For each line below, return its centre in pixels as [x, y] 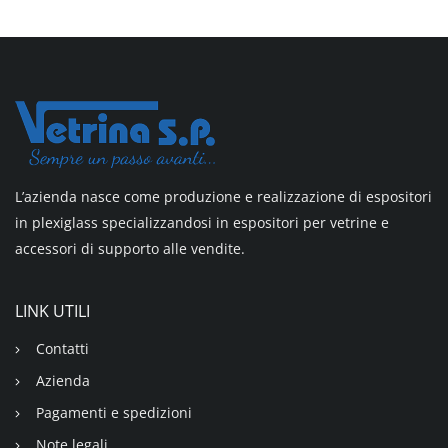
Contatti [62, 349]
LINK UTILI [52, 311]
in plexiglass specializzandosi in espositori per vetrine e [202, 222]
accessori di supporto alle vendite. [130, 248]
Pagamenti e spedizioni [113, 413]
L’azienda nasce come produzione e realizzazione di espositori [223, 196]
